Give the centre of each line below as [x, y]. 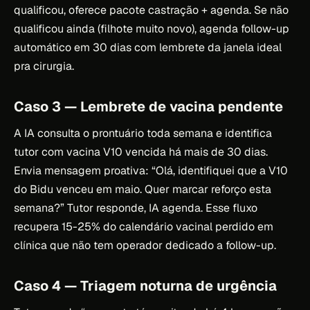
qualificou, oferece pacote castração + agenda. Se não [151, 10]
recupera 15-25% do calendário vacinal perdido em [144, 226]
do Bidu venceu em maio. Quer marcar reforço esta [143, 189]
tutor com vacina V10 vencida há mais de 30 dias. [141, 152]
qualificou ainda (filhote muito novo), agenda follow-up [152, 28]
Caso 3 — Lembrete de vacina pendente [148, 106]
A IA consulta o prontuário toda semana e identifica [143, 133]
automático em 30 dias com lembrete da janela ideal [148, 47]
